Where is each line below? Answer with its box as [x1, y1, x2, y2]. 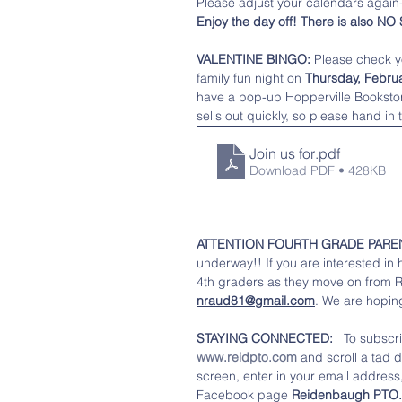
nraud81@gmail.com [197, 293, 315, 309]
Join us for [249, 144, 315, 162]
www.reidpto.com [197, 349, 297, 365]
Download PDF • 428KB [249, 162, 386, 179]
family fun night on [197, 70, 305, 86]
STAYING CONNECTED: [197, 330, 336, 346]
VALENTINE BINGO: [197, 51, 314, 67]
